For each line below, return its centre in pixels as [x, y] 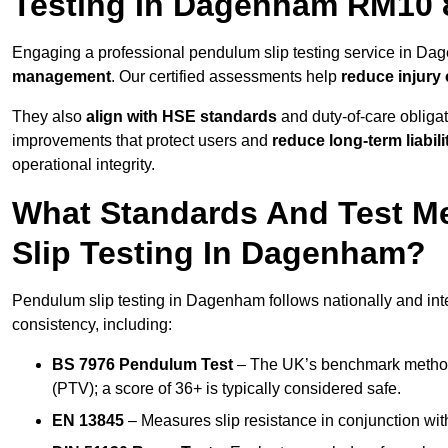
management [61, 77]
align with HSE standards [181, 117]
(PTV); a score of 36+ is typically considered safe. [226, 389]
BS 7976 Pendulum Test [142, 365]
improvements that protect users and [142, 141]
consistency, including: [92, 325]
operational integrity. [83, 165]
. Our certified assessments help [226, 77]
